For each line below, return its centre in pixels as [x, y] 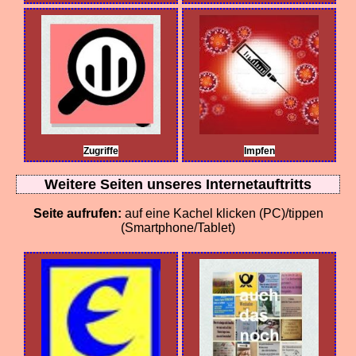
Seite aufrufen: [79, 214]
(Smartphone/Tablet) [178, 228]
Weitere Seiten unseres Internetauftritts [178, 184]
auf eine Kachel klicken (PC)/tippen [224, 214]
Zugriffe [101, 151]
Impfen [259, 151]
